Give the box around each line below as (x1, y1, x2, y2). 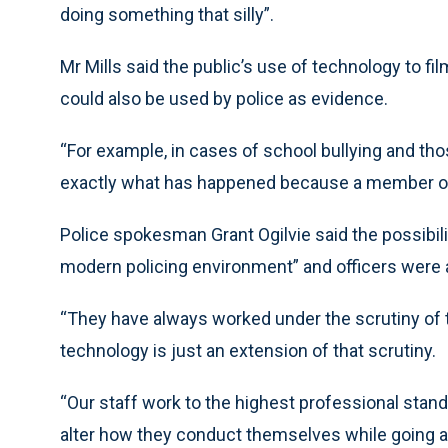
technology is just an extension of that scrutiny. (60, 340, 436, 361)
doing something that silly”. (60, 4, 274, 25)
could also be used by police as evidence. (60, 88, 388, 109)
